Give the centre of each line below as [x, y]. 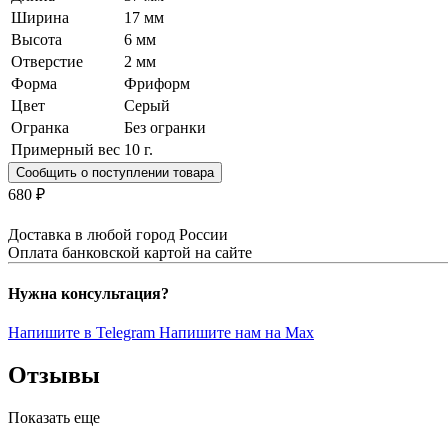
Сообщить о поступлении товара [115, 172]
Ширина [40, 17]
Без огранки [165, 127]
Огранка [40, 127]
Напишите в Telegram [83, 333]
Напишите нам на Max [236, 333]
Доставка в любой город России [118, 234]
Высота [36, 39]
